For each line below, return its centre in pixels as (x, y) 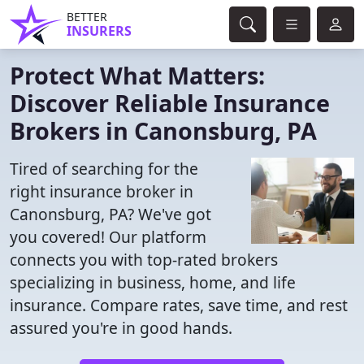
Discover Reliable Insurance (170, 103)
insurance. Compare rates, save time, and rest (179, 305)
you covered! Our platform (108, 237)
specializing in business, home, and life (153, 282)
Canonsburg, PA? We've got (110, 214)
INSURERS (99, 31)
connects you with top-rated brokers (144, 260)
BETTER (87, 17)
